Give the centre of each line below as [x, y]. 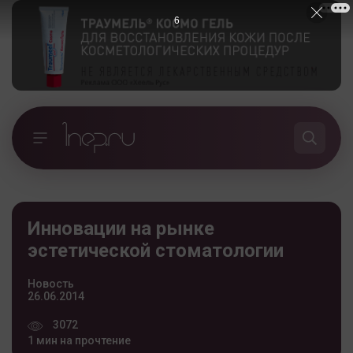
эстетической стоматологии [156, 250]
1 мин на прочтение [79, 340]
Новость [51, 283]
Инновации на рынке [121, 228]
